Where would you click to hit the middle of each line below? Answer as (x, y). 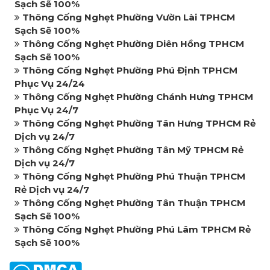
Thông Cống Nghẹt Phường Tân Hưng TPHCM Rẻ (139, 123)
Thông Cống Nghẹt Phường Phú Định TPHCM (130, 70)
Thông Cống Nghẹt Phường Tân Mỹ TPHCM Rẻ (133, 149)
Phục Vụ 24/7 (46, 110)
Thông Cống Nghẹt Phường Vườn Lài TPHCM (129, 17)
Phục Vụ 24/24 (50, 83)
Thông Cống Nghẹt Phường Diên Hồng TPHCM (133, 43)
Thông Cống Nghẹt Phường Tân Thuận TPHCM (134, 202)
